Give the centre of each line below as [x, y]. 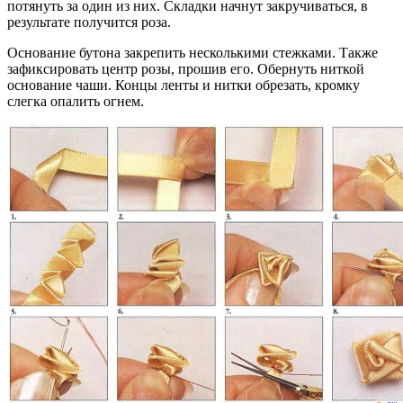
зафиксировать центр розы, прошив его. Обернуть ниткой [186, 69]
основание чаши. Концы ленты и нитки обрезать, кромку [184, 85]
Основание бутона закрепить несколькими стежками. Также [193, 53]
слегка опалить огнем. [76, 102]
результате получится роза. [89, 22]
